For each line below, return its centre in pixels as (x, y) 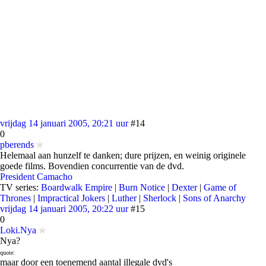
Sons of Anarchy (214, 198)
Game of (220, 187)
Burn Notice (142, 187)
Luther (124, 198)
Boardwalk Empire (77, 187)
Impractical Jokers (71, 198)
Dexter (184, 187)
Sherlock (160, 198)
